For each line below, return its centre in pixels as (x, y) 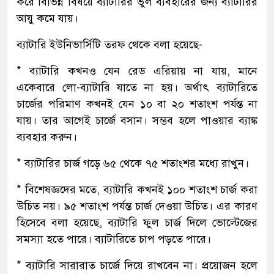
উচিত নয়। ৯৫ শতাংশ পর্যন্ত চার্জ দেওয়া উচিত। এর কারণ (137, 206)
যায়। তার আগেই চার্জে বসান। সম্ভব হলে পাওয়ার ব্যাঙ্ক (137, 120)
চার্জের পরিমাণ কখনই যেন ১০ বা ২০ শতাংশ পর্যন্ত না (137, 104)
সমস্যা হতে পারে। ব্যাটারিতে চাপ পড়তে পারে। (114, 239)
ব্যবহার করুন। (47, 137)
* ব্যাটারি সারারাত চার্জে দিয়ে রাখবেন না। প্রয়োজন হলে (137, 265)
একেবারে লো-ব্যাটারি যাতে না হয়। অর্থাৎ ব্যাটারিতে (137, 87)
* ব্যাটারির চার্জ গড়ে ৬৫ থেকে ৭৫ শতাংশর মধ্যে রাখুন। (133, 163)
